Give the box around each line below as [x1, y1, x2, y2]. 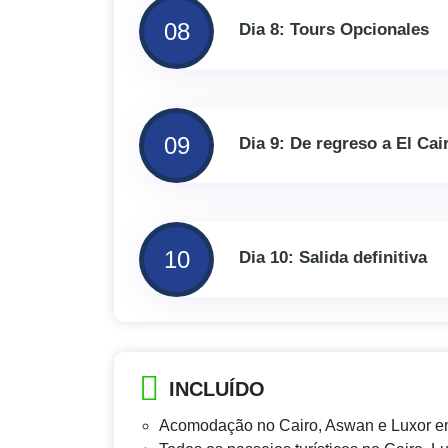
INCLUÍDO [169, 378, 265, 401]
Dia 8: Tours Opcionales [239, 20, 429, 40]
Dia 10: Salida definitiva [239, 248, 427, 268]
